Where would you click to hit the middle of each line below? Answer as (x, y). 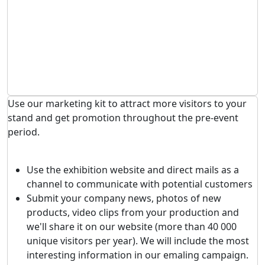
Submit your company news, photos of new (124, 198)
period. (24, 132)
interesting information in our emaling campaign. (138, 255)
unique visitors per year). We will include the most (138, 241)
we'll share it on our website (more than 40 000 (132, 227)
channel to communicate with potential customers (140, 184)
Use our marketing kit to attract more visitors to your (127, 104)
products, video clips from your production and (133, 212)
